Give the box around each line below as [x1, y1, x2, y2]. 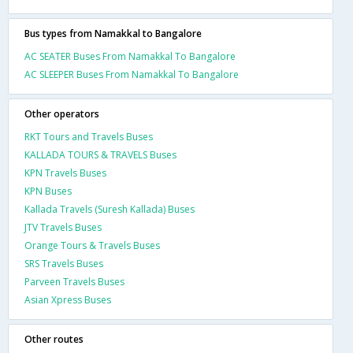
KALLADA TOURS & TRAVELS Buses [24, 147, 176, 162]
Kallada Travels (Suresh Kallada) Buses [24, 202, 195, 216]
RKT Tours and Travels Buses [24, 129, 153, 143]
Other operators [24, 106, 99, 121]
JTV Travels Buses [24, 220, 102, 234]
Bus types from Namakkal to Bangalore [24, 26, 202, 40]
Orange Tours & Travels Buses [24, 238, 160, 252]
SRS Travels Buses [24, 256, 103, 270]
